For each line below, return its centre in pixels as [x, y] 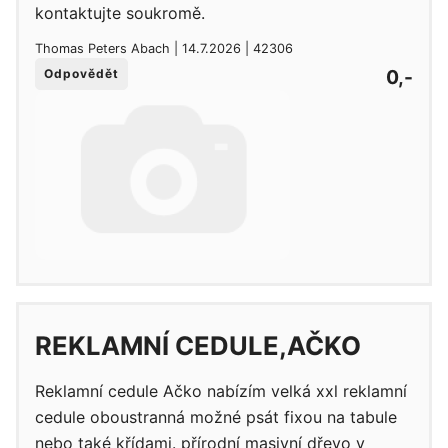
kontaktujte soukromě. [120, 12]
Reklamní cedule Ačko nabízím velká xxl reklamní [221, 390]
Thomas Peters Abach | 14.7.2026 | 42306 [164, 49]
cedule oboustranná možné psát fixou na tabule [216, 416]
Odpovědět [81, 74]
